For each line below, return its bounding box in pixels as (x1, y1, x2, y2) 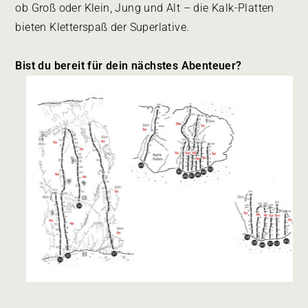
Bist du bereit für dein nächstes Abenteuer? (15, 59, 242, 72)
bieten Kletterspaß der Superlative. (15, 21, 190, 34)
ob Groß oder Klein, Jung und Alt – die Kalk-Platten (15, 1, 274, 14)
